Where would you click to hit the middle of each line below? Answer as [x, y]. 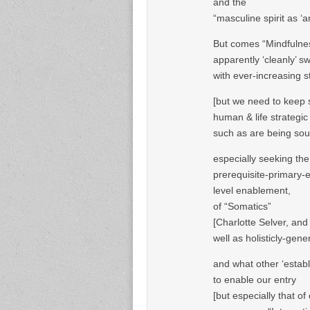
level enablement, [252, 190]
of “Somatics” [242, 206]
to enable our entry [255, 279]
